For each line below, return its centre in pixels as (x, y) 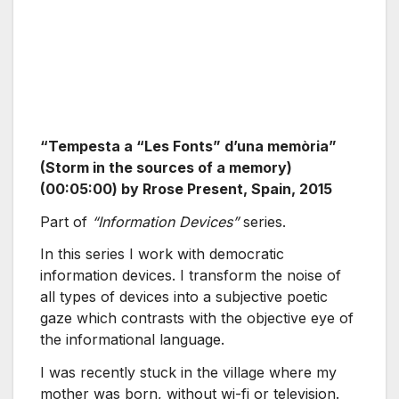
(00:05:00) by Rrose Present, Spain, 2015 (186, 188)
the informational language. (132, 340)
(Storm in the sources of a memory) (166, 167)
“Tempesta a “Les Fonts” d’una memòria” (188, 146)
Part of (66, 221)
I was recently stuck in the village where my (188, 373)
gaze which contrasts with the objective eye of (197, 318)
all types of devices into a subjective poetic (184, 297)
